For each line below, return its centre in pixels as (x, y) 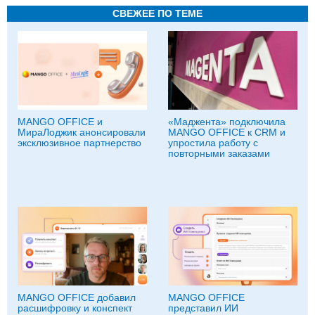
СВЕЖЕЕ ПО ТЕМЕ (157, 13)
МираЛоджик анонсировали (82, 132)
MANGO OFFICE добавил (77, 297)
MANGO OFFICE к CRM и (227, 132)
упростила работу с (213, 142)
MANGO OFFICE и (60, 121)
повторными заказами (219, 153)
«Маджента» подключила (227, 121)
